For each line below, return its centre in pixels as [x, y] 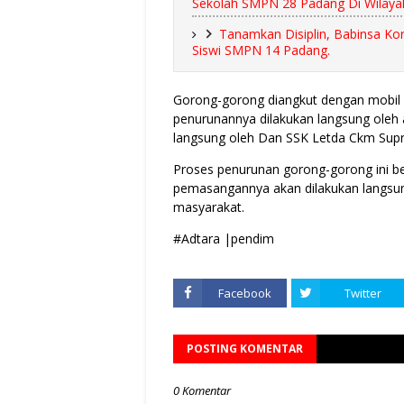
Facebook [244, 293]
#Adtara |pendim [224, 239]
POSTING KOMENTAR [245, 349]
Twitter [363, 293]
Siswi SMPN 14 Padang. [261, 50]
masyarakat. [209, 207]
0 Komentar [202, 390]
